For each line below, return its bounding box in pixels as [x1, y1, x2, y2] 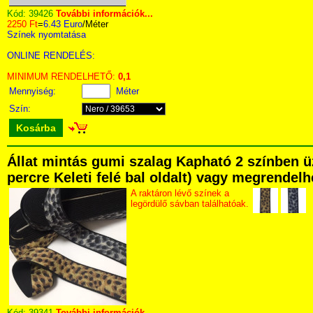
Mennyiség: [9, 86, 59, 96]
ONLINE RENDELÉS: [7, 50, 95, 61]
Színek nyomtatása [7, 29, 86, 40]
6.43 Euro [43, 19, 82, 29]
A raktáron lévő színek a [131, 188, 229, 198]
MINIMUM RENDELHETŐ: [7, 71, 118, 82]
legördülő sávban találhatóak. [131, 198, 249, 209]
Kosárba [16, 122, 56, 133]
